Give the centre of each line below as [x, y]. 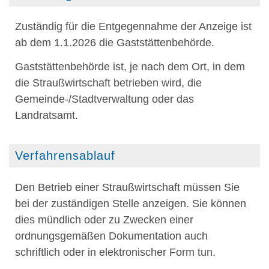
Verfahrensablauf [65, 155]
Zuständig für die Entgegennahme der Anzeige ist [133, 26]
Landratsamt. [47, 116]
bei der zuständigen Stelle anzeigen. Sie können [131, 203]
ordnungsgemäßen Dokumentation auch [111, 236]
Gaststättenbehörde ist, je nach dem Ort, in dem [130, 67]
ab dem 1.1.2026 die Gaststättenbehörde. [115, 42]
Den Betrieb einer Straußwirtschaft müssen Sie [127, 187]
